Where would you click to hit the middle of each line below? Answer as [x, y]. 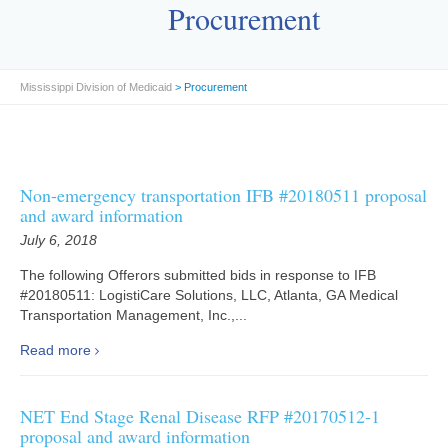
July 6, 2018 [58, 240]
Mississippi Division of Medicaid [96, 87]
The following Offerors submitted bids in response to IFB [198, 275]
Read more [55, 350]
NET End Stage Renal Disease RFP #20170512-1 [200, 416]
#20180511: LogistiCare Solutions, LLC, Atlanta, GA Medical [209, 295]
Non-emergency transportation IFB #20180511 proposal [223, 195]
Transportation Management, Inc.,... [133, 315]
